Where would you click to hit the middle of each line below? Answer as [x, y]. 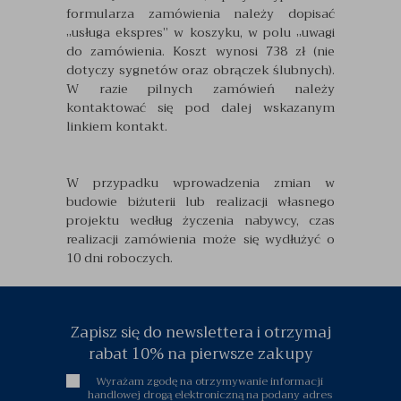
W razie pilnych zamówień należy [200, 89]
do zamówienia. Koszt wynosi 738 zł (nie [200, 51]
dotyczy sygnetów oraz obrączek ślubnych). [200, 70]
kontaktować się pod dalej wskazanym [200, 107]
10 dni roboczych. [119, 258]
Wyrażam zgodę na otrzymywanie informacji [209, 381]
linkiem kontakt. [117, 126]
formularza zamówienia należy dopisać [200, 13]
